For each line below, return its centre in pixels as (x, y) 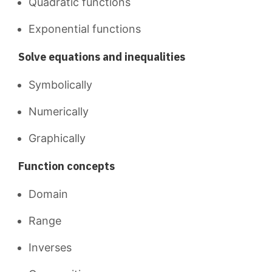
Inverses (50, 247)
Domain (48, 194)
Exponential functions (85, 29)
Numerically (59, 111)
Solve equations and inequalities (102, 57)
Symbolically (60, 85)
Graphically (57, 138)
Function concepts (66, 166)
